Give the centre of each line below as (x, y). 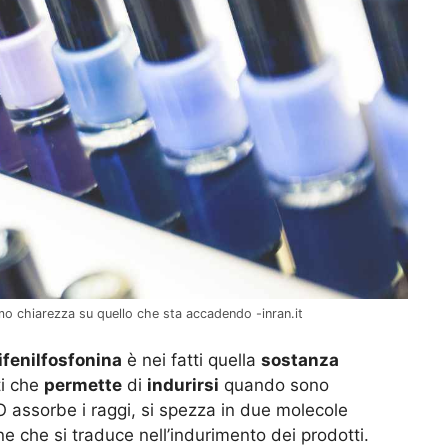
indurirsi (183, 385)
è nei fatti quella (191, 360)
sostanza (300, 360)
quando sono (274, 385)
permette (83, 385)
